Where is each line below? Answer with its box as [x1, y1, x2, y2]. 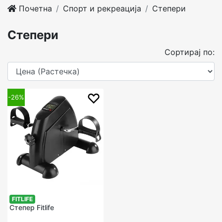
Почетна [16, 3, 52, 13]
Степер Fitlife [9, 203, 54, 212]
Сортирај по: [165, 47, 215, 57]
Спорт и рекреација [63, 3, 141, 13]
